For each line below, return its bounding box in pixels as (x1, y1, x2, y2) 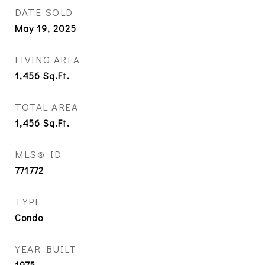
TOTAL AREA (15, 100, 78, 114)
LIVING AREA (15, 53, 80, 67)
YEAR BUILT (15, 242, 76, 256)
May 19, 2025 (15, 22, 76, 35)
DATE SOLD (15, 5, 73, 20)
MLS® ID (15, 147, 62, 161)
